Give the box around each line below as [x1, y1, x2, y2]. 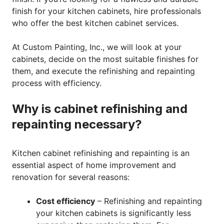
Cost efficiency [36, 195, 95, 206]
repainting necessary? [12, 116, 142, 131]
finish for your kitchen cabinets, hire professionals [12, 5, 201, 16]
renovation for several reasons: [12, 171, 129, 182]
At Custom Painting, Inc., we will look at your [12, 41, 181, 52]
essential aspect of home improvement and [12, 159, 176, 170]
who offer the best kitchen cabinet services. [12, 17, 181, 28]
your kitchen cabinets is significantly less [36, 207, 191, 218]
